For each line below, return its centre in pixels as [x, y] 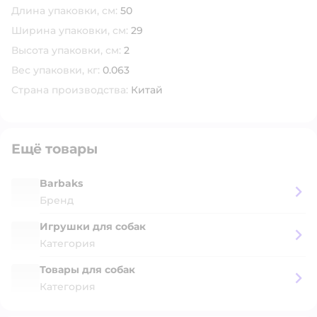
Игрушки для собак [93, 226]
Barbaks [61, 183]
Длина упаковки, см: [64, 11]
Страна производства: [70, 90]
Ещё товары [54, 149]
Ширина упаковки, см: [70, 30]
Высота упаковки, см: [66, 50]
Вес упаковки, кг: [56, 70]
